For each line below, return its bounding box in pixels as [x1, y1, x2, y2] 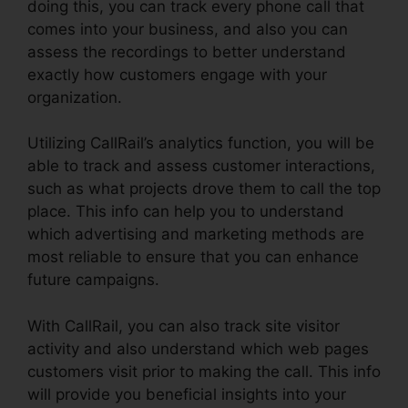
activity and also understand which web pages [27, 339, 369, 358]
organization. [27, 87, 122, 107]
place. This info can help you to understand [27, 202, 344, 221]
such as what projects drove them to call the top [27, 179, 381, 199]
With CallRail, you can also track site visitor [27, 316, 340, 335]
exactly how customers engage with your [27, 65, 327, 84]
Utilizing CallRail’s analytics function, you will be [27, 134, 374, 153]
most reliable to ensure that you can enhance [27, 248, 359, 267]
